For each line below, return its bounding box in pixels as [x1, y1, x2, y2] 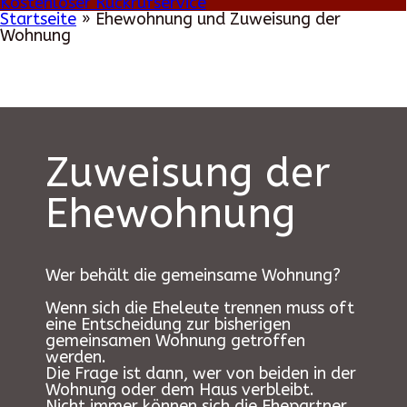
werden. [45, 347, 106, 367]
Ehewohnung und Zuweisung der [95, 9, 341, 29]
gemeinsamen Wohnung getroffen [45, 331, 305, 351]
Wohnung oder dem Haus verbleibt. [45, 380, 314, 400]
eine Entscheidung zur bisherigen [45, 314, 291, 334]
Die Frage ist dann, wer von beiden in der [45, 363, 356, 383]
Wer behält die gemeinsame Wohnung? [45, 265, 341, 285]
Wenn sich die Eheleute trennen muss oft [45, 298, 354, 318]
